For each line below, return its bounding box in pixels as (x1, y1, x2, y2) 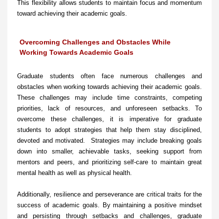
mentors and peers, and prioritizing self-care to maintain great (17, 158, 202, 166)
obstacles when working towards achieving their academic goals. (17, 83, 202, 91)
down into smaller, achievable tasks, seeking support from (17, 148, 202, 155)
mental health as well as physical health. (17, 169, 134, 177)
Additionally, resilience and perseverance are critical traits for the (17, 191, 202, 198)
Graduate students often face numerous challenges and (17, 72, 202, 80)
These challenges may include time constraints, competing (17, 94, 202, 102)
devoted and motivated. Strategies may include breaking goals (17, 137, 202, 145)
